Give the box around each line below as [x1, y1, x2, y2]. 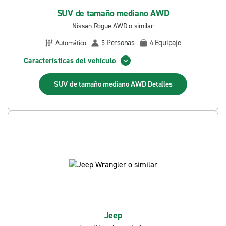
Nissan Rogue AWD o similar [72, 21, 154, 31]
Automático [55, 38, 86, 48]
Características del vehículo [24, 55, 116, 66]
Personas [106, 38, 135, 48]
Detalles [148, 79, 173, 89]
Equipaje [154, 38, 181, 48]
